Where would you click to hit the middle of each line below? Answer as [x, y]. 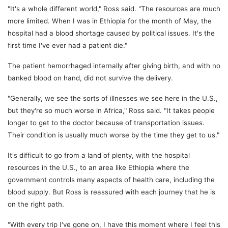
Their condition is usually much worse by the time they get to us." [113, 135]
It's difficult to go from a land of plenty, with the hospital [99, 155]
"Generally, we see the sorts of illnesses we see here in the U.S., [113, 98]
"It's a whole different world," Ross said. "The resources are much [114, 8]
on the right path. [36, 204]
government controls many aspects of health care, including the [111, 179]
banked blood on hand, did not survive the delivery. [90, 78]
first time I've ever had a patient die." [67, 45]
